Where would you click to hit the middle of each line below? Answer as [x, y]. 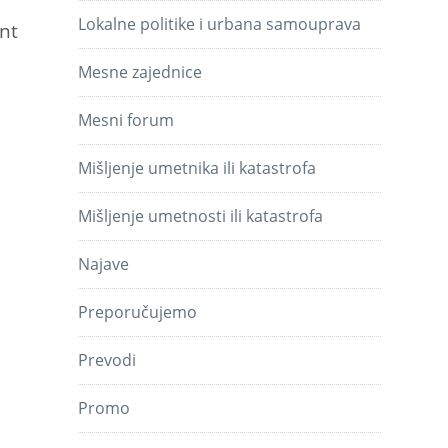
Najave [104, 263]
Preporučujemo [138, 311]
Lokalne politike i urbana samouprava [220, 23]
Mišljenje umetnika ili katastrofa [197, 167]
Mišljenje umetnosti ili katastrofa [201, 215]
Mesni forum [126, 119]
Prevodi [107, 359]
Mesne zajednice [140, 71]
